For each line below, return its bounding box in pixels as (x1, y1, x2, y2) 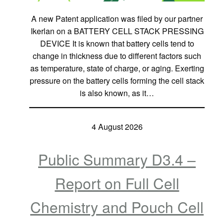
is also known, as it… (80, 87, 154, 99)
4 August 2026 (91, 121, 143, 133)
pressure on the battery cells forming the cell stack (30, 75, 204, 87)
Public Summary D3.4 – (38, 149, 196, 170)
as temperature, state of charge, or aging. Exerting (30, 62, 204, 74)
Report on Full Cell (55, 172, 179, 194)
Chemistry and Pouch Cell (30, 196, 204, 218)
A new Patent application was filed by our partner (31, 13, 203, 25)
